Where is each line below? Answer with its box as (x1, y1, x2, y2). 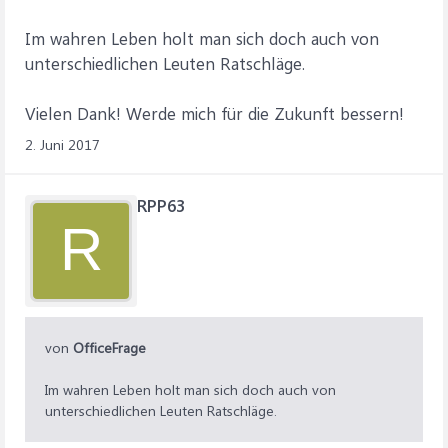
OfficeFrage (73, 338, 146, 357)
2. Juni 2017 (25, 135, 100, 154)
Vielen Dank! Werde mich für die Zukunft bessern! (25, 102, 404, 124)
